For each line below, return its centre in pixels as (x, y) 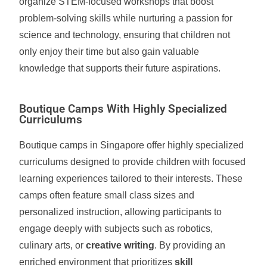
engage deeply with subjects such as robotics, (116, 229)
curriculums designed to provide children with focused (133, 162)
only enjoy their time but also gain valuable (109, 52)
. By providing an (190, 245)
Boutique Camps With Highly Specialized (123, 109)
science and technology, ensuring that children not (125, 35)
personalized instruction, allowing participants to (121, 212)
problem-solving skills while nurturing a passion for (126, 18)
